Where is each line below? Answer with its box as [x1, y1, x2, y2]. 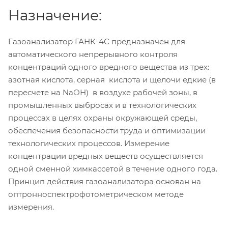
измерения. [8, 202, 54, 212]
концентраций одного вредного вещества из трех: [8, 62, 209, 72]
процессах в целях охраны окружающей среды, [8, 112, 197, 123]
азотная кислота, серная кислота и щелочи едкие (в [8, 74, 216, 84]
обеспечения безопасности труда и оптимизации [8, 125, 206, 135]
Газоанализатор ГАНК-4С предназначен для [8, 36, 185, 46]
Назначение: [8, 6, 102, 24]
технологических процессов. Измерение [8, 138, 169, 148]
